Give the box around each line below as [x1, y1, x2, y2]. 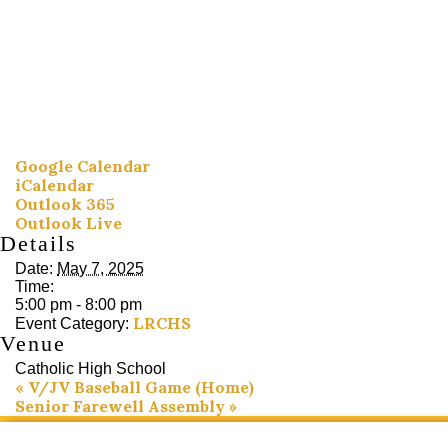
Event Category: [15, 315, 129, 333]
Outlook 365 [15, 194, 115, 215]
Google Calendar [15, 156, 150, 177]
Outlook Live [15, 213, 122, 234]
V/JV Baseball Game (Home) [24, 377, 254, 398]
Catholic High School [15, 360, 166, 378]
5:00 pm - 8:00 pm [15, 296, 142, 314]
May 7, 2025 [57, 260, 144, 278]
